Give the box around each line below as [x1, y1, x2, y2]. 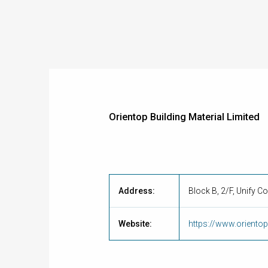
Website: [118, 219, 152, 229]
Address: [118, 186, 155, 196]
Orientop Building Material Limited [109, 111, 260, 123]
